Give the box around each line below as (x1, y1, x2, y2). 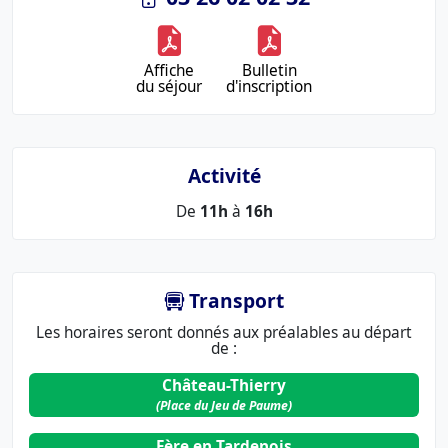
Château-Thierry (162, 375, 286, 397)
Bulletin (241, 60, 297, 82)
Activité (187, 162, 261, 190)
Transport (183, 287, 284, 315)
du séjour (136, 76, 202, 98)
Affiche (144, 60, 194, 82)
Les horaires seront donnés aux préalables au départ (36, 322, 412, 344)
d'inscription (226, 76, 312, 98)
